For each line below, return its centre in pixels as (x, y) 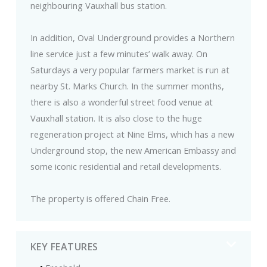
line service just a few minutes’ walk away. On (119, 54)
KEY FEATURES (64, 246)
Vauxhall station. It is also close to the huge (116, 118)
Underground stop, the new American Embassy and (133, 150)
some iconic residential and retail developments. (125, 167)
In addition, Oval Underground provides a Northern (132, 38)
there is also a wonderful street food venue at (121, 102)
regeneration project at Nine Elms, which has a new (132, 134)
